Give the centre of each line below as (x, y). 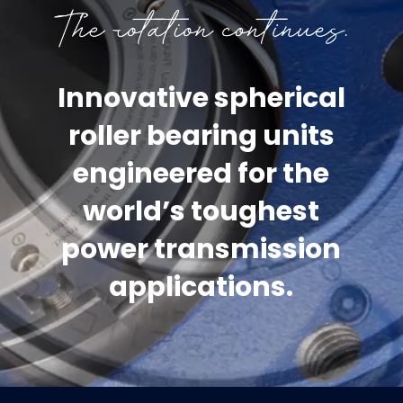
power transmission (201, 249)
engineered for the (201, 173)
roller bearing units (201, 135)
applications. (201, 287)
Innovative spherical (201, 98)
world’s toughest (201, 211)
